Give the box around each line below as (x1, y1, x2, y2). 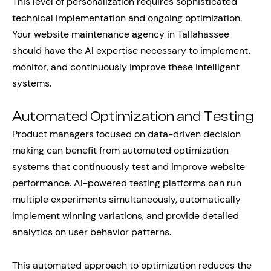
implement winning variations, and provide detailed (12, 209, 239, 222)
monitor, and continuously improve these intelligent (12, 60, 240, 73)
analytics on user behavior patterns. (12, 226, 171, 238)
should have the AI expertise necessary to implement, (12, 44, 250, 57)
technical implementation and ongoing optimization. (12, 11, 242, 24)
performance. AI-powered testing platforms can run (12, 177, 241, 189)
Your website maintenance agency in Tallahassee (12, 28, 229, 41)
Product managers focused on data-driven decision (12, 128, 241, 140)
